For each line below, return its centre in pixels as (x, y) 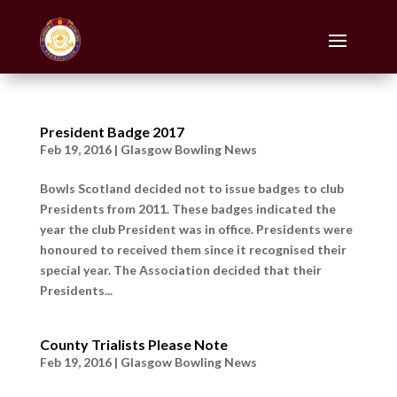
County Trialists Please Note (133, 344)
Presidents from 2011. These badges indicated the (187, 208)
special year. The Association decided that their (180, 269)
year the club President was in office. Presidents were (196, 229)
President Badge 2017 (112, 131)
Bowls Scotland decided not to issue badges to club (191, 188)
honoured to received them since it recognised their (193, 249)
